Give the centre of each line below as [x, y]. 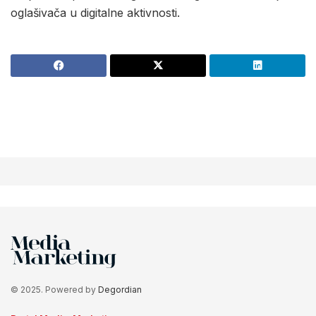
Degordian [120, 290]
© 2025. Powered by [54, 290]
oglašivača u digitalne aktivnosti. [95, 13]
